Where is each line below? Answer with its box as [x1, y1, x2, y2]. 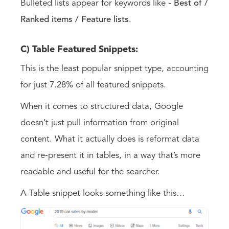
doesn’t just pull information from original [20, 118, 179, 127]
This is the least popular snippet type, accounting [20, 64, 209, 73]
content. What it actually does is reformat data [20, 134, 199, 144]
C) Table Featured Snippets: [20, 44, 141, 54]
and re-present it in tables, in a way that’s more [20, 151, 200, 160]
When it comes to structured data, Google [20, 102, 183, 111]
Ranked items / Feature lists [20, 15, 129, 24]
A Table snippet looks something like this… [20, 189, 185, 198]
